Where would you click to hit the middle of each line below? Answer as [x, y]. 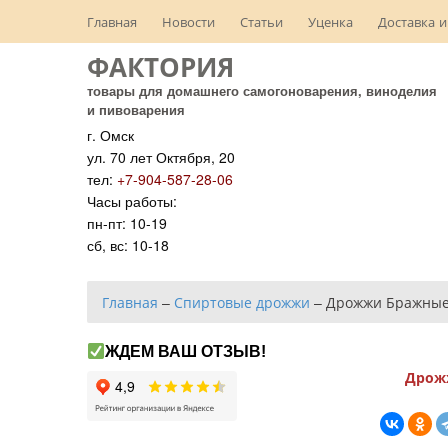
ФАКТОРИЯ [160, 66]
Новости [188, 21]
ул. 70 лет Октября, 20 [161, 157]
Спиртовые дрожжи [242, 302]
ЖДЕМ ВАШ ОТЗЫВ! [186, 352]
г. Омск [110, 135]
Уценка [330, 21]
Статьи [261, 21]
